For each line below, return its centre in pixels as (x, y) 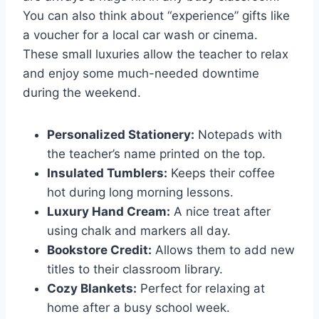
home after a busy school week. (138, 307)
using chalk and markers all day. (139, 230)
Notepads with (238, 134)
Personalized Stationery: (121, 134)
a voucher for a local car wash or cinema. (140, 35)
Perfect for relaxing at (201, 288)
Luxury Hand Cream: (109, 211)
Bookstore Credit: (99, 250)
